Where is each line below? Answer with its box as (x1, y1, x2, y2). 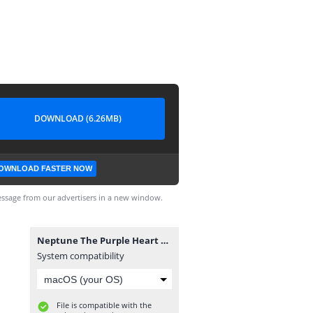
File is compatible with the (57, 300, 152, 310)
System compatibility (37, 249, 124, 262)
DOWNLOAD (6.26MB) (34, 112, 122, 124)
